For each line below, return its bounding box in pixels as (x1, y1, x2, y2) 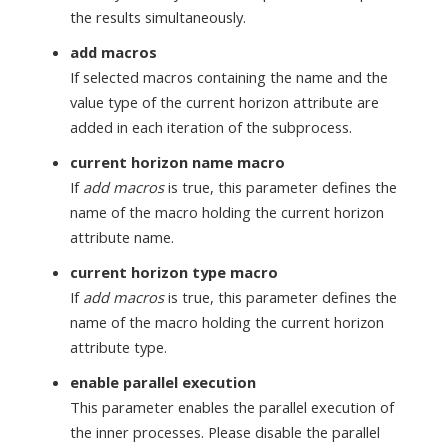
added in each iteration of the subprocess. (70, 116, 352, 137)
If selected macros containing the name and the (70, 66, 388, 87)
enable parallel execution (70, 371, 256, 392)
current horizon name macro (70, 151, 285, 172)
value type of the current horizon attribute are (70, 91, 379, 112)
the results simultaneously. (70, 6, 246, 27)
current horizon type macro (70, 261, 278, 282)
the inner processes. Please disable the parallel (70, 421, 380, 442)
